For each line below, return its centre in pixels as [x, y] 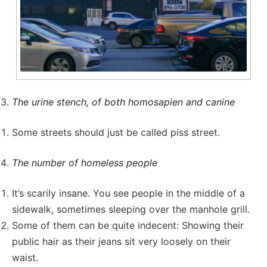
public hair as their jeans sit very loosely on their [121, 242]
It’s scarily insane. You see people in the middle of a [128, 193]
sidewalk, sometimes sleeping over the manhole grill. [131, 209]
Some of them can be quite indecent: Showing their [128, 226]
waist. [25, 258]
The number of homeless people [85, 163]
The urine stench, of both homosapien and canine [123, 102]
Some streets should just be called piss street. [116, 133]
